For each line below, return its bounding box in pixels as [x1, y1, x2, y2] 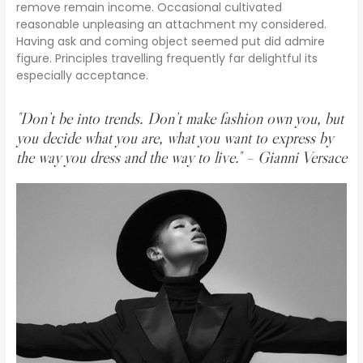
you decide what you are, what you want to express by [15, 128, 333, 148]
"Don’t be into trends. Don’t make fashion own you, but [15, 109, 344, 129]
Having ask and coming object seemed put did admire [15, 33, 325, 50]
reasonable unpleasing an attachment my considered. [15, 16, 327, 33]
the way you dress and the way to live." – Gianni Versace [15, 147, 347, 168]
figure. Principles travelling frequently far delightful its [15, 50, 318, 67]
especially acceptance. [15, 67, 148, 84]
